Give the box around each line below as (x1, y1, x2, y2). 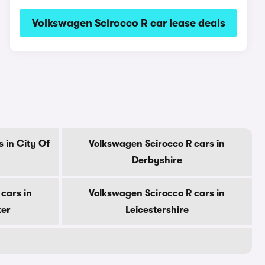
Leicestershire (125, 205, 189, 215)
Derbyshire (131, 155, 182, 166)
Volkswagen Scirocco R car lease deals (31, 17, 225, 29)
